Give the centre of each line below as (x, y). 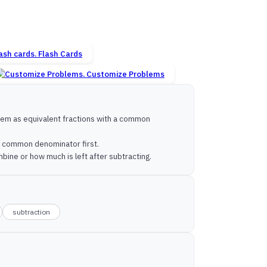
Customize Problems (125, 74)
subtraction (32, 212)
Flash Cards (60, 54)
